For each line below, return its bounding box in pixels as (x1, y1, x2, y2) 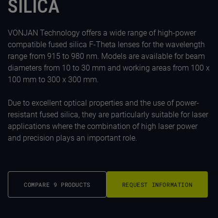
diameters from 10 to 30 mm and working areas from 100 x (8, 63, 210, 73)
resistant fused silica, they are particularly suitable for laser (8, 110, 208, 119)
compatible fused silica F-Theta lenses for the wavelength (8, 40, 205, 49)
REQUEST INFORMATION (122, 181, 193, 188)
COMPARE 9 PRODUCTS (24, 181, 91, 188)
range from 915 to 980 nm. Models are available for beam (8, 52, 205, 61)
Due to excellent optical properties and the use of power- (8, 98, 199, 108)
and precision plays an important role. (8, 133, 137, 143)
